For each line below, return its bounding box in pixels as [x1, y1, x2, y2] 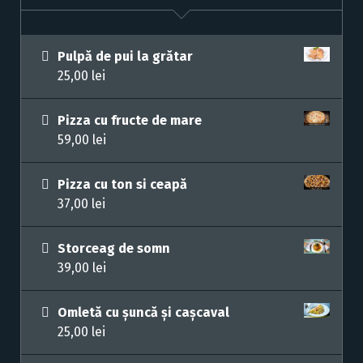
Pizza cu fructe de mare [58, 113, 202, 129]
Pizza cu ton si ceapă [58, 177, 187, 193]
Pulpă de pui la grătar [58, 49, 193, 65]
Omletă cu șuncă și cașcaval [58, 305, 229, 321]
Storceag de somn [58, 241, 170, 257]
